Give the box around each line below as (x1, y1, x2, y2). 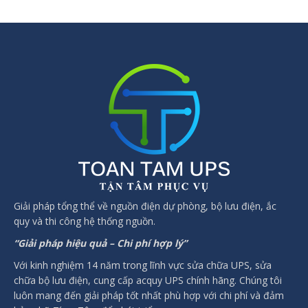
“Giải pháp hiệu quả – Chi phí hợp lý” (14, 236, 187, 250)
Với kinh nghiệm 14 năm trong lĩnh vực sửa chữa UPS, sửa (14, 258, 272, 272)
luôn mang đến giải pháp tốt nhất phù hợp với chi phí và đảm (14, 288, 284, 302)
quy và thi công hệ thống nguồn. (14, 214, 155, 228)
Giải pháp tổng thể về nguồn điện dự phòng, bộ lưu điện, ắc (14, 199, 276, 212)
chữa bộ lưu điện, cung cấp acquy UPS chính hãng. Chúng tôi (14, 273, 282, 287)
